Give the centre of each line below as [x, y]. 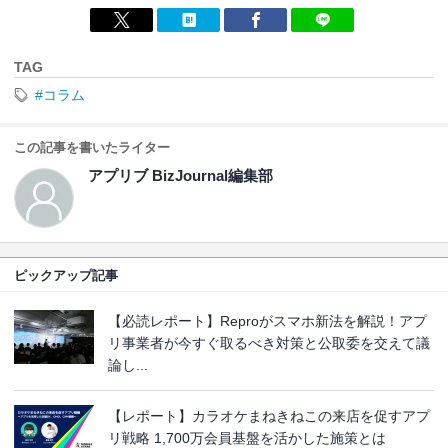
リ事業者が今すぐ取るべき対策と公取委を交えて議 [269, 343]
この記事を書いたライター [92, 148]
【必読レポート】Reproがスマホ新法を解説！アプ [267, 321]
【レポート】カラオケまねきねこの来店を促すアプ [269, 416]
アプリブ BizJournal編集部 [180, 176]
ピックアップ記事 [66, 276]
